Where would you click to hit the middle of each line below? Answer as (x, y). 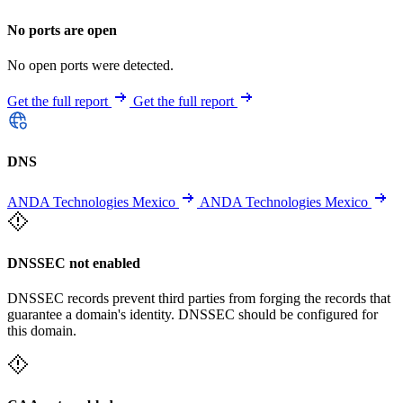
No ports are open (62, 30)
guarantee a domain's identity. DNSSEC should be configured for (193, 314)
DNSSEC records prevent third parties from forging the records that (199, 298)
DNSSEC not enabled (74, 263)
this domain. (42, 330)
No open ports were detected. (90, 65)
